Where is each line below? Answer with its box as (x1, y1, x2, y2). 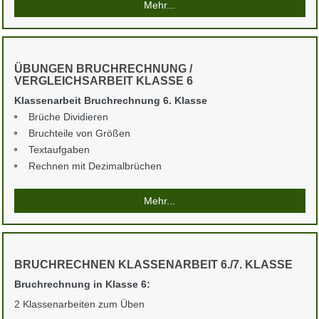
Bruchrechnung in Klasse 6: (14, 278, 150, 291)
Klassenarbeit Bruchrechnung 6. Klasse (14, 95, 207, 107)
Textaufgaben (28, 144, 90, 156)
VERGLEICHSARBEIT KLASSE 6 (14, 75, 193, 88)
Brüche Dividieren (28, 111, 108, 123)
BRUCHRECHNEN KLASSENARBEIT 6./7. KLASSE (14, 258, 293, 271)
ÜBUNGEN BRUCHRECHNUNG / (14, 63, 192, 75)
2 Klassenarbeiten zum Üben (14, 298, 145, 310)
